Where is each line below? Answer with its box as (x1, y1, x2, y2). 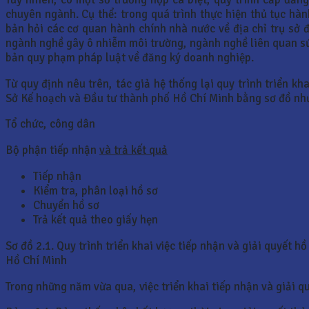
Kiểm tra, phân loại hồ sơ (33, 183, 158, 198)
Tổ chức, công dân (6, 117, 95, 132)
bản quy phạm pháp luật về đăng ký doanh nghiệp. (6, 50, 254, 65)
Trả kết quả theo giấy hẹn (33, 212, 158, 227)
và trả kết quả (99, 143, 168, 158)
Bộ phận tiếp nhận (6, 143, 99, 158)
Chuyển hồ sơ (33, 197, 99, 212)
